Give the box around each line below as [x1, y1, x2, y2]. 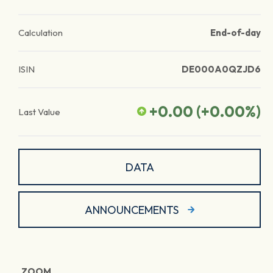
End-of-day [210, 27, 261, 38]
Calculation [18, 27, 63, 38]
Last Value [18, 105, 60, 118]
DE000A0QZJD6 [182, 63, 261, 75]
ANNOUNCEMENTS [84, 202, 179, 217]
